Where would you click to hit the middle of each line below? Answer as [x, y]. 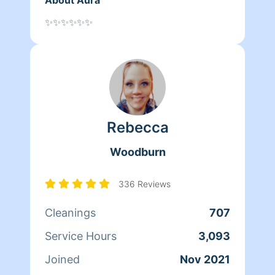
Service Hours [81, 236]
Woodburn [137, 152]
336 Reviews [145, 184]
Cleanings [70, 212]
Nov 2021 [205, 259]
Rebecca [137, 127]
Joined [62, 259]
